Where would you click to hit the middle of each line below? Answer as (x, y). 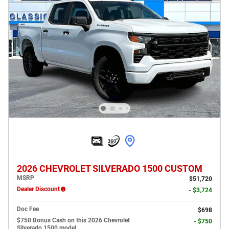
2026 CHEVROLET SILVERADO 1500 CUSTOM (110, 168)
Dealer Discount (38, 189)
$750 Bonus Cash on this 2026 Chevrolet (73, 220)
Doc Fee (28, 209)
